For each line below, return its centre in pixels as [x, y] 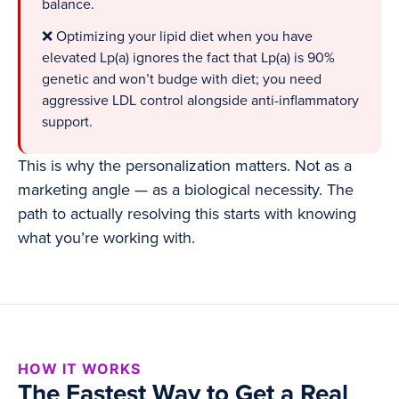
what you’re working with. [106, 238]
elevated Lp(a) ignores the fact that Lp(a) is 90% [188, 58]
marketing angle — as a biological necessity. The [186, 190]
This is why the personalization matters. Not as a [185, 166]
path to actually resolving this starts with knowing [187, 214]
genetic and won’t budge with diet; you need [182, 80]
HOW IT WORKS [79, 369]
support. [67, 122]
